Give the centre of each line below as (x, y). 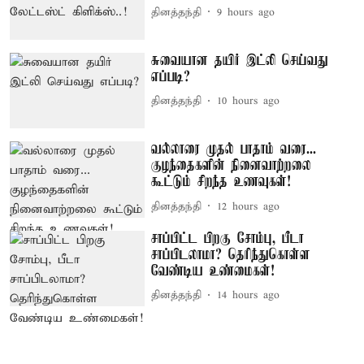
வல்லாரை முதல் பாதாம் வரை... (234, 150)
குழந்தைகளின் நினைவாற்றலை (232, 166)
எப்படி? (171, 77)
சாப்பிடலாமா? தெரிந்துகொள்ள (231, 255)
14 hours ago (249, 296)
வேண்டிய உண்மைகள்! (213, 271)
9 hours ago (246, 12)
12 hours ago (249, 206)
